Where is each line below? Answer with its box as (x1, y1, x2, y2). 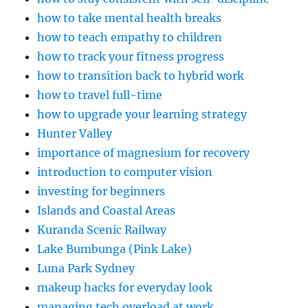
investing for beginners (37, 184, 166, 199)
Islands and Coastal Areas (37, 203, 176, 218)
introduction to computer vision (37, 165, 213, 179)
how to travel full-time (37, 88, 163, 102)
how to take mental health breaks (37, 11, 222, 25)
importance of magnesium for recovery (37, 146, 250, 160)
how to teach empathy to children (37, 30, 223, 45)
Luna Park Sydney (37, 261, 135, 276)
